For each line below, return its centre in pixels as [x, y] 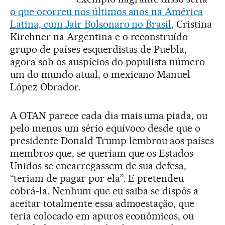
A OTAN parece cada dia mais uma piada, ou [109, 116]
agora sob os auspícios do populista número [108, 62]
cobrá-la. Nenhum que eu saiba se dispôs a [104, 191]
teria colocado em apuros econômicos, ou [102, 216]
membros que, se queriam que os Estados [102, 153]
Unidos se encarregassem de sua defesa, [98, 166]
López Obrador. [45, 87]
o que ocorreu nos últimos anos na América [107, 12]
